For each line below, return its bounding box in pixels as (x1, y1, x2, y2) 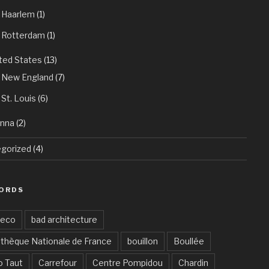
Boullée (173, 235, 204, 246)
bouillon (127, 235, 158, 246)
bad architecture (31, 214, 97, 225)
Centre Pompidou (92, 257, 163, 268)
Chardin (178, 257, 208, 268)
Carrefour (38, 257, 77, 268)
